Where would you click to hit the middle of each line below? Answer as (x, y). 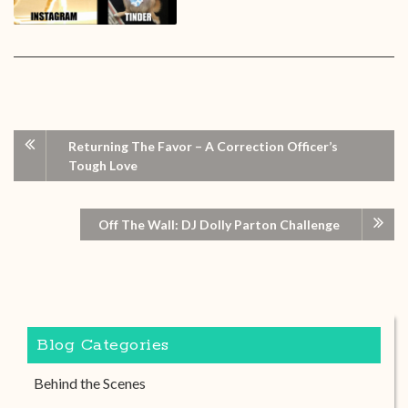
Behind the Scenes (90, 383)
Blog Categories (103, 346)
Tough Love (103, 166)
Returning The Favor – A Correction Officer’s (203, 147)
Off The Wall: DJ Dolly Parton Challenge (219, 225)
